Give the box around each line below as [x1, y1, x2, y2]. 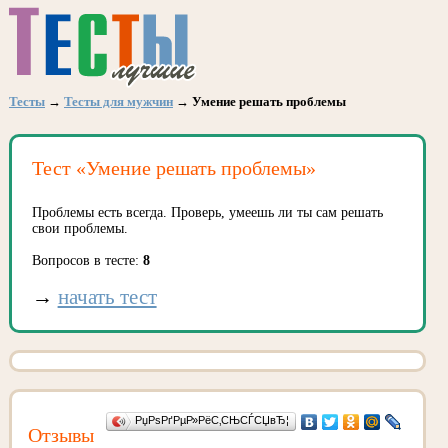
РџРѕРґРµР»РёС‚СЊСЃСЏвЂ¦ [134, 414, 289, 426]
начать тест [57, 285, 157, 309]
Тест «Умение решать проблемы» [31, 157, 316, 179]
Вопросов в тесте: [31, 253, 143, 268]
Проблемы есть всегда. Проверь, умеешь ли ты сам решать [31, 205, 383, 220]
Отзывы [27, 424, 94, 446]
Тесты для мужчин [64, 94, 173, 109]
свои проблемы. [31, 221, 128, 236]
